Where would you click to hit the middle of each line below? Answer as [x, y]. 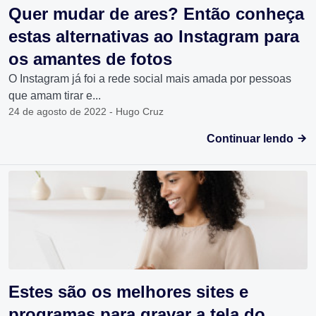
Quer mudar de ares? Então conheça [156, 13]
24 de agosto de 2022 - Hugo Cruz [86, 111]
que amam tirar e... [55, 95]
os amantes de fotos [90, 59]
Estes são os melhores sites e [128, 291]
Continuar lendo [251, 138]
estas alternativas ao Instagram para [154, 36]
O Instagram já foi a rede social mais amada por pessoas [150, 78]
